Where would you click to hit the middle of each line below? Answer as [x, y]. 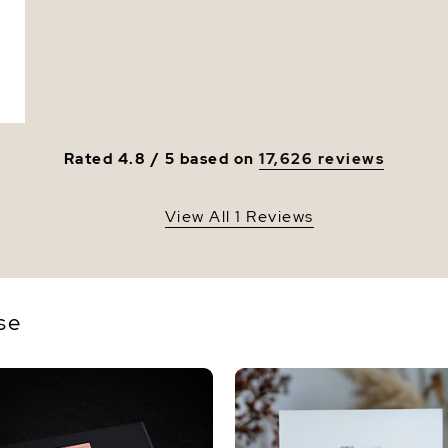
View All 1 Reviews [239, 216]
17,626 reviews [322, 158]
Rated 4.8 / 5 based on [161, 158]
